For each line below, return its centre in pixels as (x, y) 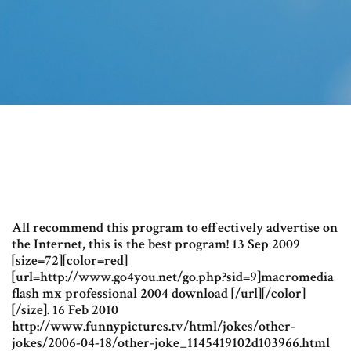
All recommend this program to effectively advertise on (175, 228)
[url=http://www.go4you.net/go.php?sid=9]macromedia (173, 277)
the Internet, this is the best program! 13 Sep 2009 (156, 244)
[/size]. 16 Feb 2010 (65, 310)
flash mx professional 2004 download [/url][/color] (159, 294)
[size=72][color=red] (70, 261)
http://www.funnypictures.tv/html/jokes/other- (154, 327)
